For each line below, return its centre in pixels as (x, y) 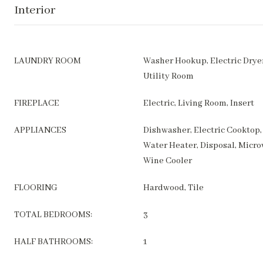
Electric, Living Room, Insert (199, 103)
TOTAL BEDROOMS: (53, 215)
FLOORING (36, 188)
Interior (35, 10)
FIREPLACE (37, 103)
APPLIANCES (40, 130)
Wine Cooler (168, 161)
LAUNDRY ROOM (48, 61)
